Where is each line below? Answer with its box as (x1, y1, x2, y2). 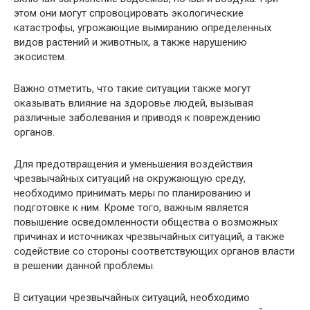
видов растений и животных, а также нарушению (14, 36, 247, 48)
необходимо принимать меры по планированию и (14, 187, 250, 199)
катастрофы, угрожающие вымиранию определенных (14, 21, 271, 34)
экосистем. (14, 51, 66, 63)
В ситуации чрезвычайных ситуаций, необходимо (14, 291, 250, 304)
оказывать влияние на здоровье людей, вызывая (14, 97, 253, 109)
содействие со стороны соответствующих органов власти (14, 245, 295, 257)
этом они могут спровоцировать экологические (14, 7, 244, 19)
